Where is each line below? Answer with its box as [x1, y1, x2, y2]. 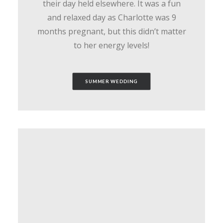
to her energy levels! [74, 40, 149, 51]
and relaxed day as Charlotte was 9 [47, 12, 176, 23]
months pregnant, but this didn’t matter [37, 26, 186, 37]
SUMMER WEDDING [85, 78, 138, 85]
